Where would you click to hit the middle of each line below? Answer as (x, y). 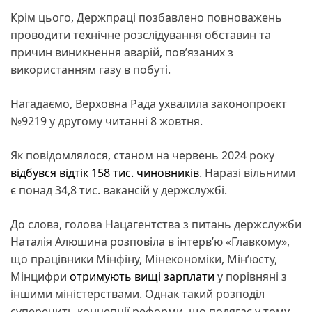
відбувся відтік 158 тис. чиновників (105, 172)
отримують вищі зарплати (142, 276)
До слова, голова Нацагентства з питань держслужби (156, 224)
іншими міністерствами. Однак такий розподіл (138, 294)
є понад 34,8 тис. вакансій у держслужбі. (119, 190)
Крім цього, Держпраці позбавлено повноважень (146, 17)
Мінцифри (40, 276)
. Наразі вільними (247, 172)
